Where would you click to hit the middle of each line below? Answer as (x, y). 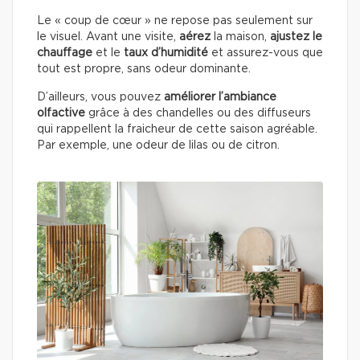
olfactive (61, 113)
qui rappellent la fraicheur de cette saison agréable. (177, 129)
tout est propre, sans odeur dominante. (144, 69)
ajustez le (296, 37)
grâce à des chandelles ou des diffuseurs (198, 113)
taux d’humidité (166, 53)
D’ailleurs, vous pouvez (100, 97)
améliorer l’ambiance (220, 97)
